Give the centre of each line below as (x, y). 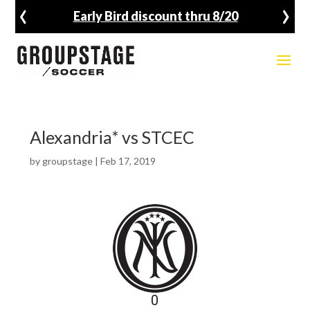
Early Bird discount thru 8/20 (155, 16)
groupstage (67, 161)
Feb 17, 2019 (128, 161)
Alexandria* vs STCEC (112, 137)
